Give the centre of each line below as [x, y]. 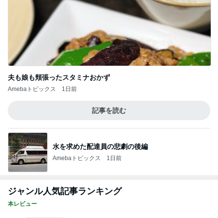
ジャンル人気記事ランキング [65, 191]
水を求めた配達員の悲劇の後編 [100, 146]
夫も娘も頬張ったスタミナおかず [59, 77]
